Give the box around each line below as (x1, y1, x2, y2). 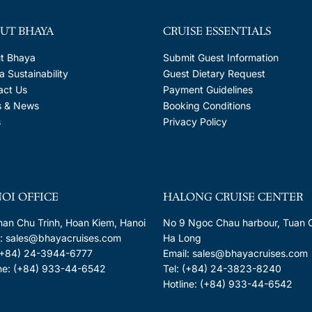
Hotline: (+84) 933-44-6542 (162, 278, 292, 290)
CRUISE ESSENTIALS (162, 23, 271, 38)
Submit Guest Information (162, 51, 279, 63)
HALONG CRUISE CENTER (162, 189, 303, 205)
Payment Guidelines (162, 83, 253, 95)
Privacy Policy (162, 115, 227, 127)
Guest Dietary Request (162, 67, 265, 79)
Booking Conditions (162, 99, 251, 111)
